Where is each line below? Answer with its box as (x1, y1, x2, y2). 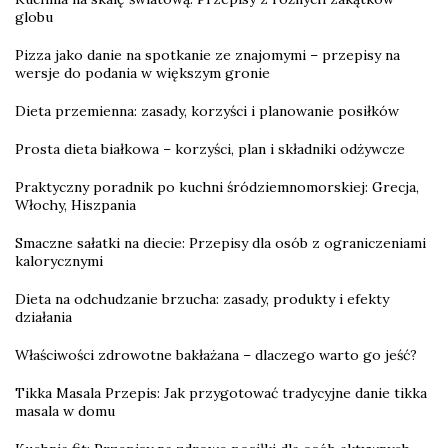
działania (15, 307, 72, 326)
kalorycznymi (15, 251, 103, 270)
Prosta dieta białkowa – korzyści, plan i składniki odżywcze (15, 139, 405, 158)
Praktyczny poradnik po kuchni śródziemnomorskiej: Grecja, (15, 177, 419, 196)
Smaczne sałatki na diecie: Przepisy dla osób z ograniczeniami (15, 233, 426, 252)
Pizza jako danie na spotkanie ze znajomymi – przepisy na (15, 45, 400, 64)
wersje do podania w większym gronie (15, 63, 270, 82)
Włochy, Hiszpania (15, 195, 136, 214)
